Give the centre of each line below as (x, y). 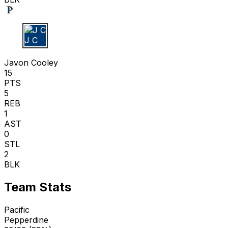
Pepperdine (26, 220)
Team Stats (38, 187)
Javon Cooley (31, 63)
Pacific (17, 209)
